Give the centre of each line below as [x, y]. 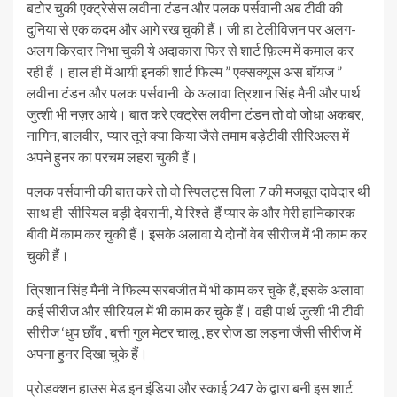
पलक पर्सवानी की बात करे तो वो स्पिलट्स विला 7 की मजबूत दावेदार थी [198, 191]
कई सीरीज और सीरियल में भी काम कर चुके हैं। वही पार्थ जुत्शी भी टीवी [195, 311]
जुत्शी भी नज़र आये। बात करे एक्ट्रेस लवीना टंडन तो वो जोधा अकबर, [195, 114]
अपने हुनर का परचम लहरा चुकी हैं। [113, 156]
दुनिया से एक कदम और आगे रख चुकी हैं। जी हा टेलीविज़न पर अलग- [191, 29]
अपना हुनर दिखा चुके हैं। [87, 353]
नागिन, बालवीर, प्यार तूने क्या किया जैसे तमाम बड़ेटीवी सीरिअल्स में [188, 135]
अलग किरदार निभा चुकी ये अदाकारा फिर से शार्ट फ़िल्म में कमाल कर [190, 50]
